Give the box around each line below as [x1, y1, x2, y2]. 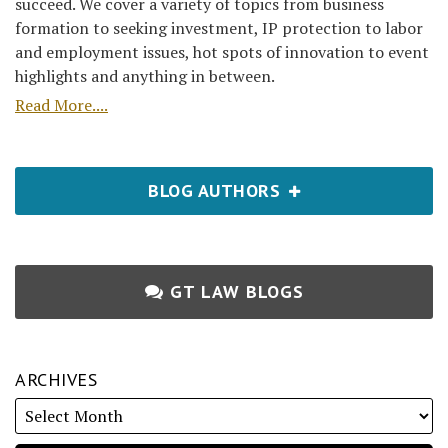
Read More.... [15, 94, 108, 117]
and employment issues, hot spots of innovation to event [15, 41, 429, 64]
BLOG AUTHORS [148, 179, 286, 203]
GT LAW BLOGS [169, 280, 304, 304]
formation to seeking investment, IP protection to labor [15, 17, 423, 40]
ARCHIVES [15, 368, 97, 392]
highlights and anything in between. [15, 65, 275, 88]
